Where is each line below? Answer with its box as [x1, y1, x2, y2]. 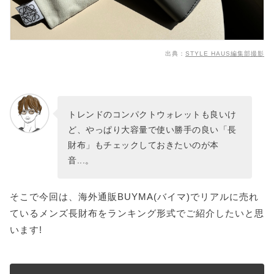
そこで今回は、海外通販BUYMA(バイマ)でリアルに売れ [10, 191, 259, 202]
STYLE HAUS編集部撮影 [185, 50, 264, 57]
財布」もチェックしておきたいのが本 [68, 139, 219, 150]
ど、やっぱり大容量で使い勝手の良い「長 [68, 124, 237, 135]
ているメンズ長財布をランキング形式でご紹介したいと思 [10, 208, 264, 219]
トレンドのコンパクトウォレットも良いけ [68, 109, 237, 119]
